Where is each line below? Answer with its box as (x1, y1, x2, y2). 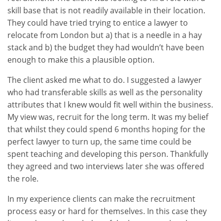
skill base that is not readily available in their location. (7, 5, 205, 16)
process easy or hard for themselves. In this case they (7, 206, 207, 217)
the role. (7, 173, 38, 184)
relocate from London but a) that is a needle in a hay (7, 30, 202, 40)
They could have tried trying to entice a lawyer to (7, 17, 188, 28)
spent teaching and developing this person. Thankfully (7, 148, 208, 159)
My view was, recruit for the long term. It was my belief (7, 111, 208, 122)
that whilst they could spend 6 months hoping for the (7, 124, 205, 135)
